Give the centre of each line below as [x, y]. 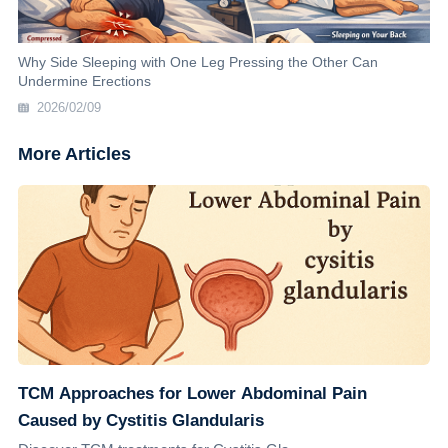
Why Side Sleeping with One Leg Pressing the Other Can [197, 62]
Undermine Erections [84, 81]
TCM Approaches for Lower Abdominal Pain [192, 393]
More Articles [74, 154]
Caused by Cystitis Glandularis [140, 420]
